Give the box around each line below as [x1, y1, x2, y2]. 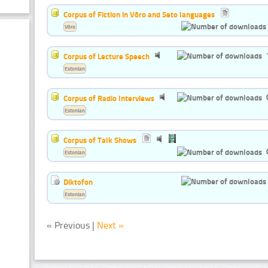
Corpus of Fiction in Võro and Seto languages [63, 10, 215, 20]
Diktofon [63, 177, 93, 187]
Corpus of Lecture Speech [63, 51, 150, 62]
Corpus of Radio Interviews [63, 93, 154, 103]
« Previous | [47, 220, 97, 232]
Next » [97, 220, 124, 232]
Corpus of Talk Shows [63, 135, 136, 145]
